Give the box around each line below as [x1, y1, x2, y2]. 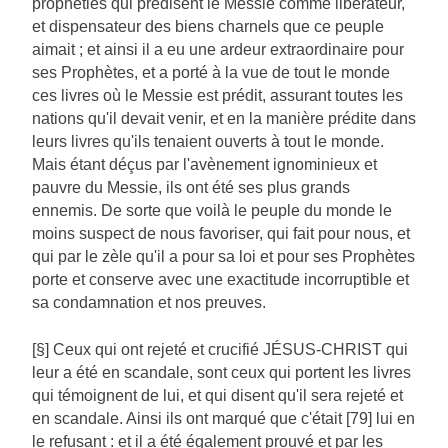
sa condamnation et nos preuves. [32, 294, 266, 312]
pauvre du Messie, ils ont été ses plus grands [32, 179, 350, 197]
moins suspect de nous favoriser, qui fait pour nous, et [32, 225, 410, 243]
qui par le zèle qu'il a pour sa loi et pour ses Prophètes [32, 248, 415, 266]
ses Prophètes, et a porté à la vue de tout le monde [32, 64, 390, 82]
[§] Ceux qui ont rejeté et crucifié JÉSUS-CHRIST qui [32, 341, 408, 359]
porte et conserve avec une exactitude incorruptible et [32, 271, 409, 289]
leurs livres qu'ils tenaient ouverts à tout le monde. [32, 133, 384, 151]
